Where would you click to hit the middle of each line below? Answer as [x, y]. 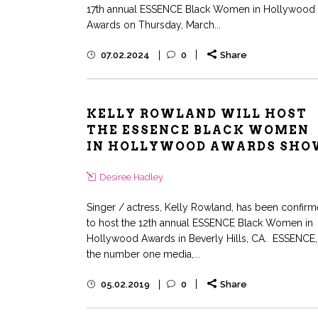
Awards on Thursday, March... [154, 25]
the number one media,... [143, 254]
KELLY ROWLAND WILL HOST [197, 114]
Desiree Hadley [131, 177]
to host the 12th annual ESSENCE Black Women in [200, 223]
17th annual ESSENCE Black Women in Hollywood [201, 9]
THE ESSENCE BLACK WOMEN [198, 130]
